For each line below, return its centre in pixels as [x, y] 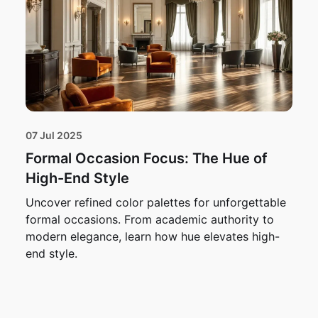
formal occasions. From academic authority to [150, 219]
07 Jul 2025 [54, 135]
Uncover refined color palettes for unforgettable [156, 202]
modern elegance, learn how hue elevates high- [153, 236]
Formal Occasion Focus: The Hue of [147, 158]
